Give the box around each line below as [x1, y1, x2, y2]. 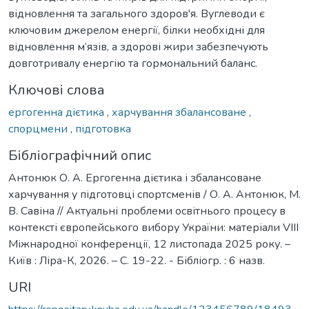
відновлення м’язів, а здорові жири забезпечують [8, 39, 268, 54]
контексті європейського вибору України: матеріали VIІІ [8, 219, 299, 235]
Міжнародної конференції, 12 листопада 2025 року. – [8, 236, 290, 252]
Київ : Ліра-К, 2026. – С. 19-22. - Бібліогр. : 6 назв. [8, 252, 265, 268]
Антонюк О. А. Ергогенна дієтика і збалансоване [8, 170, 261, 186]
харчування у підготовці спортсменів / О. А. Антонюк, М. [8, 186, 301, 202]
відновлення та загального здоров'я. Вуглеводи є [8, 6, 265, 21]
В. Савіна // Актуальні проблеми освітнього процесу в [8, 203, 286, 219]
